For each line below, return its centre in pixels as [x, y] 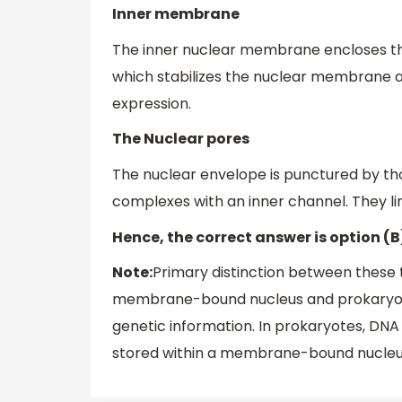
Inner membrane [176, 14]
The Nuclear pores [181, 139]
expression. [152, 103]
